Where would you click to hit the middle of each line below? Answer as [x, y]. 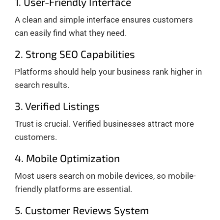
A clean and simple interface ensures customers [104, 19]
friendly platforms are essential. [73, 189]
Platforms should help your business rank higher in [108, 71]
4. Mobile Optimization [67, 158]
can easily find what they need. [71, 33]
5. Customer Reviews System [82, 210]
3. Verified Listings [57, 106]
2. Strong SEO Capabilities [75, 54]
